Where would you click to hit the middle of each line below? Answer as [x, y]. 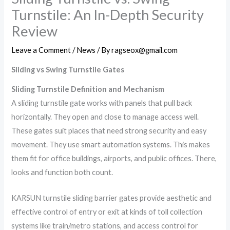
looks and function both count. [62, 172]
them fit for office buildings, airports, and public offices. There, [114, 158]
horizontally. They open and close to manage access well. [105, 117]
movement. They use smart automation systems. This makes [111, 144]
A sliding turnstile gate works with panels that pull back [102, 103]
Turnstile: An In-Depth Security [108, 14]
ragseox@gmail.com [145, 50]
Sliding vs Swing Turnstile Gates [68, 70]
